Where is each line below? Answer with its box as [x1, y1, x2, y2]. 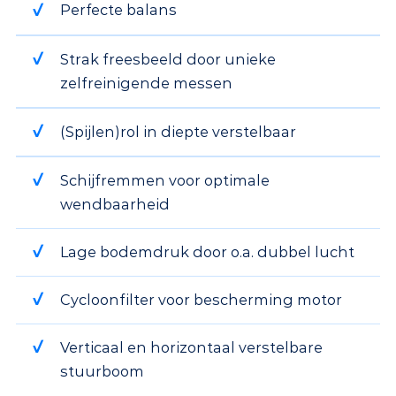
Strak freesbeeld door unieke [60, 49, 277, 68]
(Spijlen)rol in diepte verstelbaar [60, 122, 297, 141]
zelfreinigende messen [60, 73, 233, 92]
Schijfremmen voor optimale [60, 171, 270, 189]
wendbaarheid [60, 194, 171, 213]
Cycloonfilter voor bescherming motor [60, 290, 343, 308]
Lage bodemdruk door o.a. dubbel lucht [60, 242, 355, 261]
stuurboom [60, 362, 145, 381]
